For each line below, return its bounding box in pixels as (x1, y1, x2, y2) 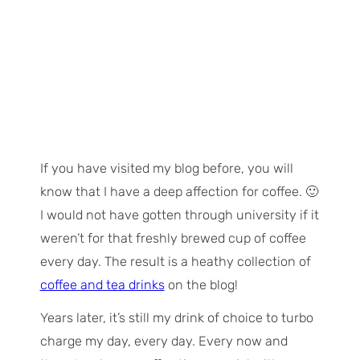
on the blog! (164, 277, 238, 293)
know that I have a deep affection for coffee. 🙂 (39, 184, 318, 200)
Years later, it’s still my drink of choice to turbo (39, 310, 313, 326)
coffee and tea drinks (39, 277, 165, 293)
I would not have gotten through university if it (39, 207, 319, 223)
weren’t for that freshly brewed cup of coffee (39, 231, 306, 247)
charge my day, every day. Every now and (39, 333, 288, 350)
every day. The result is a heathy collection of (39, 254, 311, 270)
